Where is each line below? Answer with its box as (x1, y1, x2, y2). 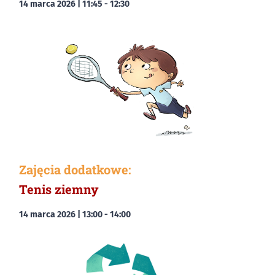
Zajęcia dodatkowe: (19, 161, 131, 178)
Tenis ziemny (19, 181, 99, 198)
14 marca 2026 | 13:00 (19, 209, 103, 220)
